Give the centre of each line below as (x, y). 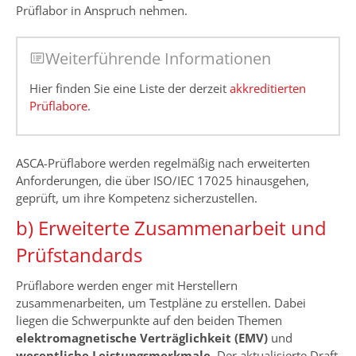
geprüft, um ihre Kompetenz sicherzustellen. (137, 197)
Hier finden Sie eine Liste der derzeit (130, 89)
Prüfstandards (79, 254)
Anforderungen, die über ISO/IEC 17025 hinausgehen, (163, 180)
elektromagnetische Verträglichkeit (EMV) (142, 337)
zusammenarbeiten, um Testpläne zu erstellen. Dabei (161, 302)
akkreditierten (268, 89)
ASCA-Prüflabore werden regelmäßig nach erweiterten (163, 163)
